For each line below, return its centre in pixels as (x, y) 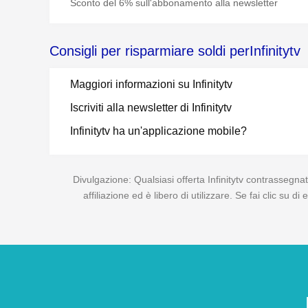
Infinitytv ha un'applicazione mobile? (158, 131)
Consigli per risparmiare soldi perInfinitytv (175, 51)
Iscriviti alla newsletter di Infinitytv (151, 108)
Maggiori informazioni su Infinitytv (151, 84)
